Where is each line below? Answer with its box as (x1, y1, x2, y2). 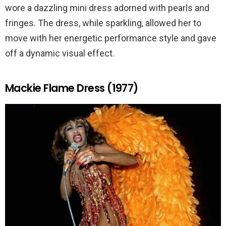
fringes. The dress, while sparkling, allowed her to (5, 18, 201, 29)
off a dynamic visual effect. (5, 48, 115, 59)
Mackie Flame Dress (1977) (5, 81, 138, 96)
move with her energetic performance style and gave (5, 33, 216, 44)
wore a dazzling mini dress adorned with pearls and (5, 3, 209, 14)
